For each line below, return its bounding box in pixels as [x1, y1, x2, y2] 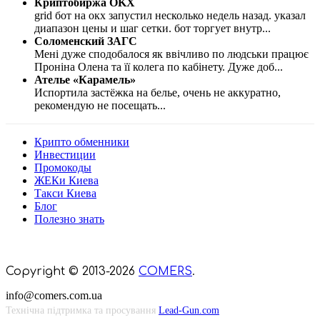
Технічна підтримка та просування [6, 305, 159, 316]
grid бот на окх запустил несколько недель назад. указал [34, 9, 306, 22]
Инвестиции [34, 149, 96, 161]
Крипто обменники [34, 136, 129, 149]
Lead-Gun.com [159, 305, 219, 316]
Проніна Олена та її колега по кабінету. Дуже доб [34, 61, 274, 74]
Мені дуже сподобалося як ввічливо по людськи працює [34, 48, 309, 61]
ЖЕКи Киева [34, 174, 99, 187]
